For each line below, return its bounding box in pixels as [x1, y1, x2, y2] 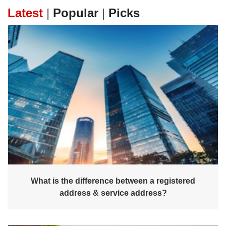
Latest [8, 6, 43, 20]
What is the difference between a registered [31, 176, 195, 185]
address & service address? [59, 188, 167, 197]
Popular [53, 6, 98, 20]
